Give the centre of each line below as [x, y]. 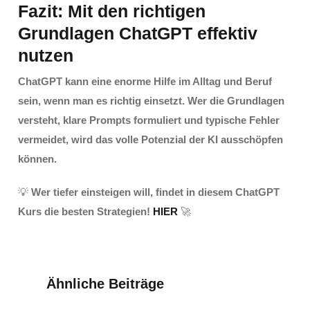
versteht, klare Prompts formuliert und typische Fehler [148, 120]
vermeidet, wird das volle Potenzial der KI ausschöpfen [150, 140]
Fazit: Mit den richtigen [111, 11]
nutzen [45, 56]
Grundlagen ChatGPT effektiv [137, 34]
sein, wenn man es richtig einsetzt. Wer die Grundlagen [151, 101]
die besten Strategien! [97, 212]
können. [37, 159]
